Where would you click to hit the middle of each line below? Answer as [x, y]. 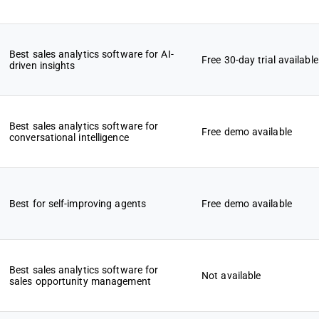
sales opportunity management [80, 281]
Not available [231, 276]
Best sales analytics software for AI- [91, 54]
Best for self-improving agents [78, 204]
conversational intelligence [69, 137]
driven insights [42, 66]
